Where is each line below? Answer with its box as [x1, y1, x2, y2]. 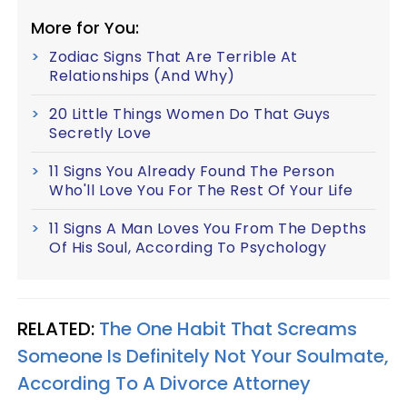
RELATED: [17, 316, 99, 342]
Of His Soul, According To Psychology [49, 237, 326, 258]
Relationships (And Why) [49, 65, 235, 86]
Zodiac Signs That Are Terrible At [49, 46, 298, 67]
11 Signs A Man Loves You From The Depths [49, 218, 366, 239]
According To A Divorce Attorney [17, 371, 311, 396]
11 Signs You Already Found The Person [49, 161, 335, 182]
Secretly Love [49, 123, 152, 144]
